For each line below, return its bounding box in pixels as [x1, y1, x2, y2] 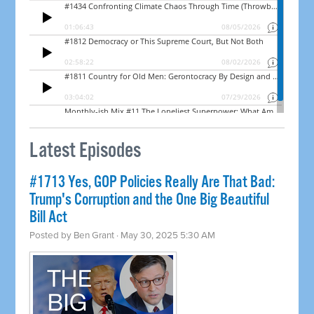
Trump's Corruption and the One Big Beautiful [29, 190, 270, 211]
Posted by [29, 230, 74, 242]
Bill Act [29, 207, 68, 228]
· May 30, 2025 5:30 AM [114, 230, 216, 242]
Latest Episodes [29, 138, 142, 165]
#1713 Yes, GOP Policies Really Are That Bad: [29, 172, 275, 193]
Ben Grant [74, 230, 115, 242]
